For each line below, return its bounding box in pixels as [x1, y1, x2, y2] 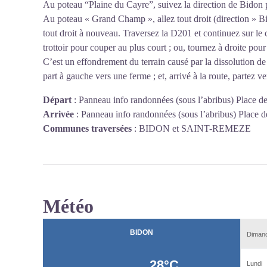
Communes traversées [43, 123, 132, 133]
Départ [43, 95, 72, 105]
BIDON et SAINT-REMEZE [139, 123, 251, 133]
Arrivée [43, 109, 74, 119]
